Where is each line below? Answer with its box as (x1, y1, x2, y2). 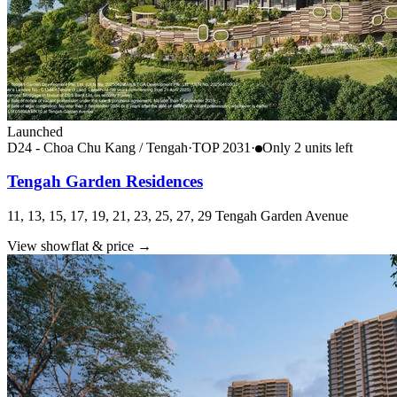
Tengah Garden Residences (7, 172, 203, 191)
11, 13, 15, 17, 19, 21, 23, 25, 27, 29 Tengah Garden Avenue (7, 208, 348, 224)
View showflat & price (7, 238, 134, 254)
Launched (7, 123, 63, 139)
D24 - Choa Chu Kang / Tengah (7, 139, 188, 155)
